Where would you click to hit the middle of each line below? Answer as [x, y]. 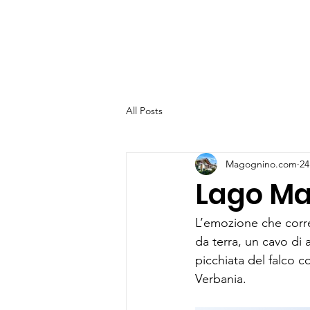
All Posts [144, 110]
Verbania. [224, 279]
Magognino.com [261, 164]
